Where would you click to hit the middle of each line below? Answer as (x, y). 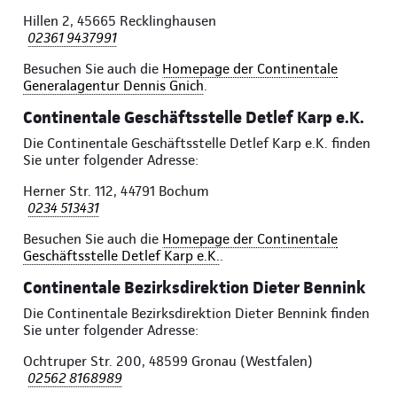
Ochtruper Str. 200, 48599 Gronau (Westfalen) (168, 362)
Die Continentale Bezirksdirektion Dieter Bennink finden (196, 314)
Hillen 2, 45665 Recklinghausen (120, 21)
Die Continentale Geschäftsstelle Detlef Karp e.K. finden (197, 144)
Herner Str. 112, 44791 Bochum (116, 191)
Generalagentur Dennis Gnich (113, 86)
